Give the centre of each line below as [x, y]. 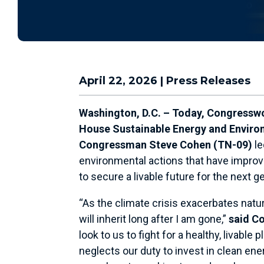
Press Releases [209, 80]
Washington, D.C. [120, 113]
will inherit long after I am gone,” [154, 219]
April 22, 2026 [118, 80]
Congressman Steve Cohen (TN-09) [166, 144]
